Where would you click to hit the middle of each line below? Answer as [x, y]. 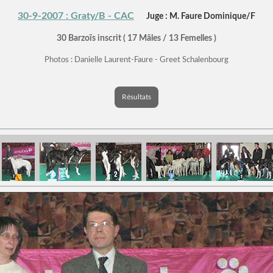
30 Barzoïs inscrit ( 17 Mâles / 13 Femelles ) [136, 38]
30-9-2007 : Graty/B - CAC [76, 16]
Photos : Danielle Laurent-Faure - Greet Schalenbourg [136, 59]
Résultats [136, 97]
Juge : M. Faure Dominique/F [201, 16]
